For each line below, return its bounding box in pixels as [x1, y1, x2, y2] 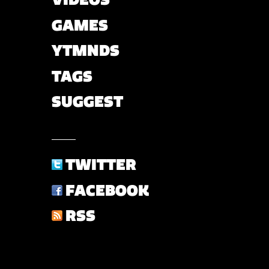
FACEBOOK [65, 180, 149, 200]
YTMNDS [52, 41, 119, 60]
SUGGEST [52, 92, 123, 111]
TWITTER [65, 155, 136, 174]
